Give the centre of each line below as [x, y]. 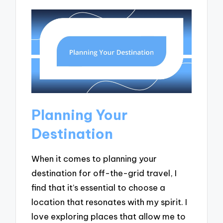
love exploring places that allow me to [109, 216]
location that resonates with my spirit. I [110, 202]
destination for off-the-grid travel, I [104, 173]
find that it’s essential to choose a [99, 187]
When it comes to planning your [94, 158]
